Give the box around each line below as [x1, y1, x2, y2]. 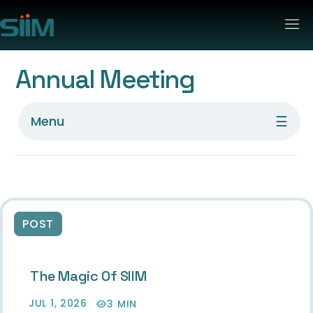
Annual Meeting [15, 63, 195, 96]
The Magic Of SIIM [30, 267, 147, 285]
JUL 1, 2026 [29, 296, 87, 310]
